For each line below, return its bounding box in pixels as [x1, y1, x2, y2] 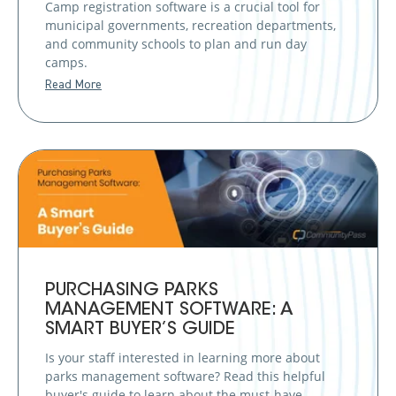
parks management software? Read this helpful [45, 367, 325, 385]
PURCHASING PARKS [45, 281, 218, 300]
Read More [45, 78, 102, 91]
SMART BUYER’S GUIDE [45, 320, 235, 339]
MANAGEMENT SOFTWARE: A [45, 301, 293, 319]
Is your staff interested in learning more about [45, 348, 320, 366]
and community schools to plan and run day [45, 34, 307, 52]
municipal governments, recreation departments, [45, 16, 336, 34]
